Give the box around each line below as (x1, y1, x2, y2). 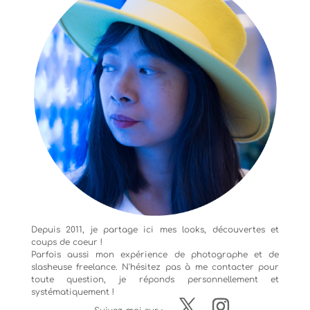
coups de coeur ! (30, 237, 102, 247)
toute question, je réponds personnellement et (30, 274, 280, 284)
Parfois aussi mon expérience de (30, 249, 191, 259)
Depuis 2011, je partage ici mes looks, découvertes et (30, 224, 280, 235)
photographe (190, 249, 248, 259)
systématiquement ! (30, 286, 114, 297)
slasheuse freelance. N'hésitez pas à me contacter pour (30, 262, 280, 272)
